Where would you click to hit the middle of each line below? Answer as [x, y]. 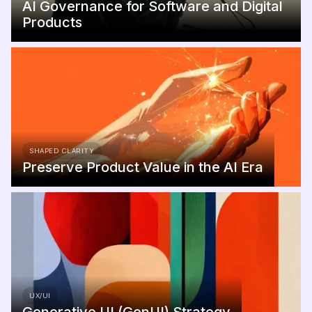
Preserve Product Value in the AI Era [143, 167]
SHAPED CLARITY [62, 151]
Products [52, 23]
